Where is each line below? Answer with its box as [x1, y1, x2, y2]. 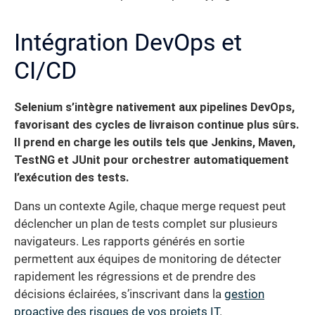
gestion [224, 288, 264, 302]
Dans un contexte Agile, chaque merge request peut [14, 200, 286, 214]
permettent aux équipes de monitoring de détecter [14, 252, 281, 266]
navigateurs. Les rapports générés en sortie [14, 235, 245, 249]
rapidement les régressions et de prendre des [14, 270, 256, 284]
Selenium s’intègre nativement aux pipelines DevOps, [14, 100, 295, 114]
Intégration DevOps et [14, 27, 242, 56]
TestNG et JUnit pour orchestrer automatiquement [14, 153, 289, 167]
